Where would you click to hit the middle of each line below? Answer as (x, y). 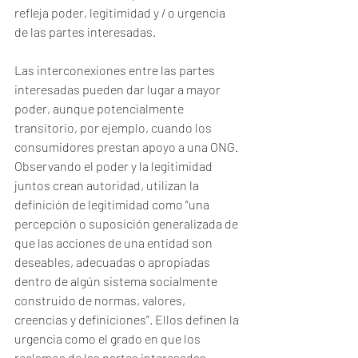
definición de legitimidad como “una (113, 204)
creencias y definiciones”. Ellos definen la (128, 319)
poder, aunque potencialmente (100, 108)
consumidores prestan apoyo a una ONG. (126, 147)
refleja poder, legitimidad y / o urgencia (121, 12)
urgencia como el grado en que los (109, 338)
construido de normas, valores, (101, 300)
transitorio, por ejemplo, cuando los (114, 127)
